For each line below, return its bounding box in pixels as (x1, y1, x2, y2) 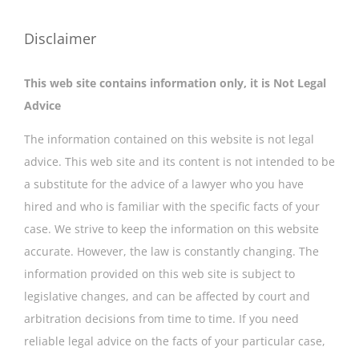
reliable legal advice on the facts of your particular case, (24, 333, 325, 349)
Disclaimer (24, 29, 96, 49)
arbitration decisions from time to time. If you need (24, 311, 299, 327)
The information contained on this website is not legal (24, 131, 314, 147)
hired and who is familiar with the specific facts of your (24, 199, 320, 215)
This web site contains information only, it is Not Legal (24, 75, 326, 91)
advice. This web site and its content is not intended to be (24, 154, 335, 170)
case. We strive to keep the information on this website (24, 221, 319, 237)
